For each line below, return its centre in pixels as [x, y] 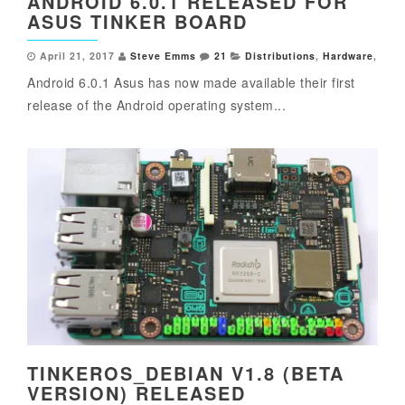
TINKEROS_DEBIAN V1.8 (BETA [186, 373]
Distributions [280, 56]
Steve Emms [163, 56]
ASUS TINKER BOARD [137, 22]
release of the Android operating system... [156, 105]
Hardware [348, 56]
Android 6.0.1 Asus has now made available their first [191, 83]
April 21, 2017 [77, 56]
